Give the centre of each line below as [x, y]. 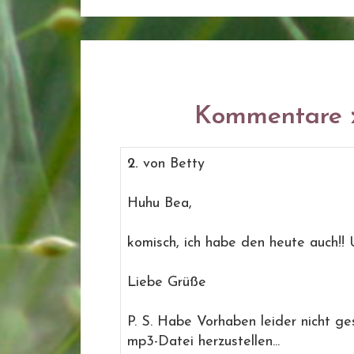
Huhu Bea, [160, 203]
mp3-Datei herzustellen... [203, 342]
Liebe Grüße [167, 282]
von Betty [171, 164]
